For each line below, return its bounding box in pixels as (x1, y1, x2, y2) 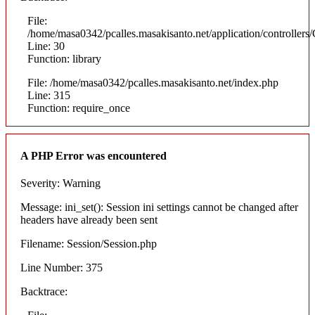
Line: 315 (27, 89, 70, 102)
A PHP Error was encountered (20, 149, 167, 162)
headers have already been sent (20, 214, 157, 226)
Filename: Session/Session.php (20, 238, 157, 250)
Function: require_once (27, 102, 130, 115)
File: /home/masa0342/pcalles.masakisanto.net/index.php (27, 77, 278, 89)
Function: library (27, 53, 101, 65)
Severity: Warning (20, 177, 101, 189)
